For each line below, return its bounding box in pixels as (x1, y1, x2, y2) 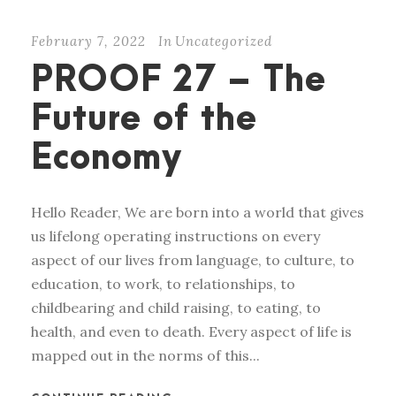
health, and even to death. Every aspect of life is (31, 323, 352, 341)
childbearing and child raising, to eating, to (31, 299, 321, 317)
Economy (31, 140, 182, 179)
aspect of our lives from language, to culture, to (31, 251, 354, 270)
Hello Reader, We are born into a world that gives (31, 203, 364, 222)
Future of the (31, 101, 257, 140)
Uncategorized (175, 33, 272, 50)
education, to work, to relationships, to (31, 275, 295, 293)
